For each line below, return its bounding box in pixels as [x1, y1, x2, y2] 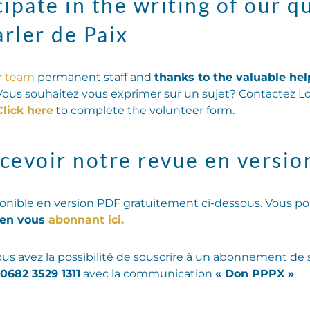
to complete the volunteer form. [53, 103, 235, 117]
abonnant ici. [48, 212, 124, 226]
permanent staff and [35, 70, 154, 84]
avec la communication [80, 266, 215, 280]
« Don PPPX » [215, 266, 294, 280]
